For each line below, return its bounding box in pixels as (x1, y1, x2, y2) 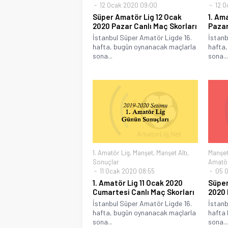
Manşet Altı (156, 148, 187, 157)
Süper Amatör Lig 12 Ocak (93, 12, 182, 21)
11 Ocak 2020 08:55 (98, 166, 155, 175)
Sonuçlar (93, 157, 119, 166)
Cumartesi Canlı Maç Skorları (93, 187, 194, 196)
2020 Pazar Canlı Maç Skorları (93, 21, 197, 31)
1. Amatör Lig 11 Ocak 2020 (93, 178, 183, 187)
